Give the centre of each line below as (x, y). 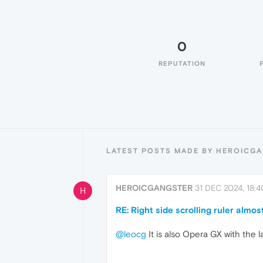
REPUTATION (182, 63)
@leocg (131, 234)
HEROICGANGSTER (154, 188)
